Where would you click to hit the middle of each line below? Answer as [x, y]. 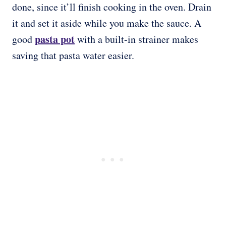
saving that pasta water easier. [73, 55]
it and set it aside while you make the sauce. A [107, 23]
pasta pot [55, 39]
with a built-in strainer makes [136, 39]
